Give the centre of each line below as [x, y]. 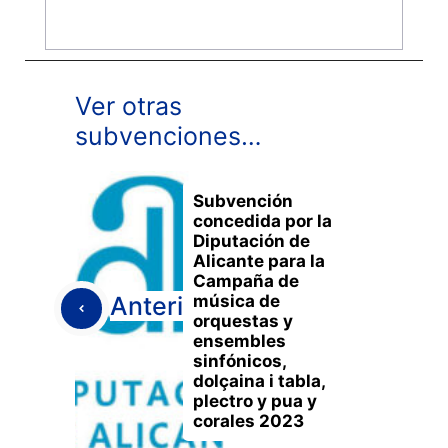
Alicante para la [259, 260]
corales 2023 [248, 420]
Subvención [243, 200]
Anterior [159, 305]
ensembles [239, 340]
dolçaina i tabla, [259, 380]
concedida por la [262, 220]
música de [236, 300]
